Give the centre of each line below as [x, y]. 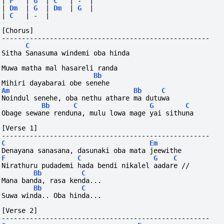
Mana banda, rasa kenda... [52, 181]
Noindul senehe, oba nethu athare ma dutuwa [86, 98]
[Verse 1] [20, 128]
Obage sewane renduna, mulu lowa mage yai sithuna [98, 113]
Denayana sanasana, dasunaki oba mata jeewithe [92, 151]
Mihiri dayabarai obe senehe [56, 83]
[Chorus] [18, 31]
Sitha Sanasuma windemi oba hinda [66, 53]
